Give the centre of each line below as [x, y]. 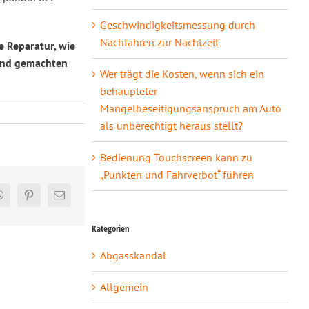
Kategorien [110, 228]
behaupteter [128, 91]
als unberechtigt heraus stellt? [171, 125]
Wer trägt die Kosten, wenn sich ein [182, 73]
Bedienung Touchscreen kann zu [176, 157]
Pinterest [47, 200]
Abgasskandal [133, 255]
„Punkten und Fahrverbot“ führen [177, 174]
